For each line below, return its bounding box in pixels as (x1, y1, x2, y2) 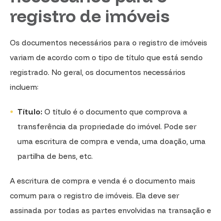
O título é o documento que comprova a (42, 107, 187, 116)
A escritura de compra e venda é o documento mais (10, 176, 195, 185)
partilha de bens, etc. (17, 151, 93, 161)
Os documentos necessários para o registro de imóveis (10, 37, 207, 47)
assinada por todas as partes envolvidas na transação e (10, 205, 211, 215)
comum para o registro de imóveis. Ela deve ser (10, 190, 179, 200)
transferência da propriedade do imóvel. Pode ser (17, 121, 196, 131)
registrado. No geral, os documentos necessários (10, 67, 185, 77)
